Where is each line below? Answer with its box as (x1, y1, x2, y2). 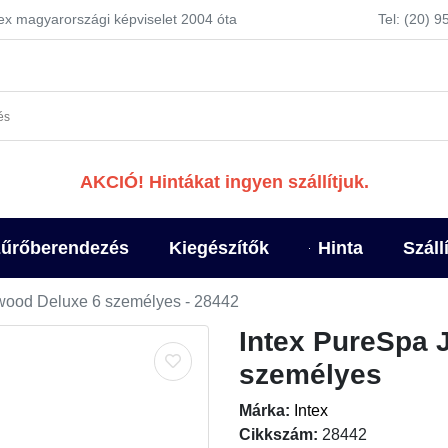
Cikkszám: (239, 426, 318, 443)
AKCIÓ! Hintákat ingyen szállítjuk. (79, 172, 369, 192)
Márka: (239, 402, 290, 419)
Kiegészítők (168, 237, 269, 258)
